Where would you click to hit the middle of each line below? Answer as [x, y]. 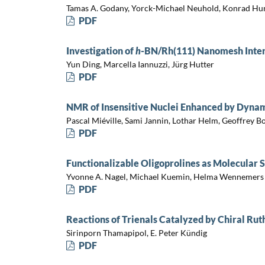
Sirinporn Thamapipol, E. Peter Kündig [136, 232]
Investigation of [101, 51]
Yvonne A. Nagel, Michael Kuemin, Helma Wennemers [165, 176]
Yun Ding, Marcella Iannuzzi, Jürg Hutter [140, 64]
